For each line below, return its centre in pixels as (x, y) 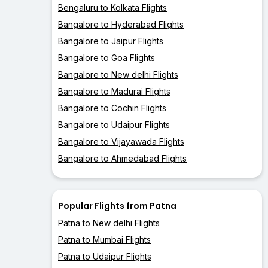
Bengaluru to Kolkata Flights (112, 8)
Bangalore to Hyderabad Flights (121, 25)
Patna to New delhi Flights (109, 223)
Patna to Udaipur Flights (105, 257)
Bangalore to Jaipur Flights (111, 41)
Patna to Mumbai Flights (104, 240)
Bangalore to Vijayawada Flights (121, 142)
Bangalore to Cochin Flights (112, 108)
